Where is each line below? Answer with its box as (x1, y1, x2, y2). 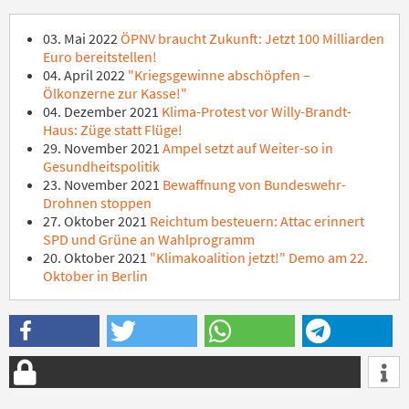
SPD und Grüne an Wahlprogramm (43, 229, 255, 248)
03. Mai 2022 (43, 28, 118, 47)
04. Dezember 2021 (43, 101, 159, 121)
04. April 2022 (43, 65, 125, 84)
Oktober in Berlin (43, 266, 148, 285)
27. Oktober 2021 (43, 211, 147, 230)
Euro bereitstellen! (43, 47, 157, 66)
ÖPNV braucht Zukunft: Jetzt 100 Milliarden (118, 28, 384, 47)
